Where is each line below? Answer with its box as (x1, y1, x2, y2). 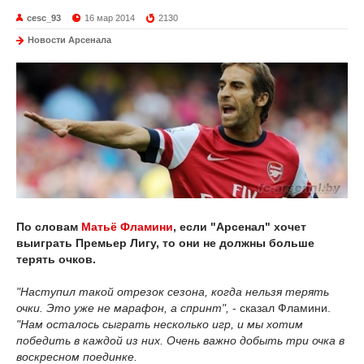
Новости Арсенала (28, 35, 111, 45)
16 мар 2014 (84, 13, 136, 23)
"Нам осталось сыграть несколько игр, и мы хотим (16, 318, 303, 331)
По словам (16, 220, 81, 234)
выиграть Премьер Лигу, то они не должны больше (16, 236, 314, 250)
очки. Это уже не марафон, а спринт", (16, 301, 229, 315)
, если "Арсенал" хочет (173, 220, 306, 234)
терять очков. (16, 253, 96, 266)
